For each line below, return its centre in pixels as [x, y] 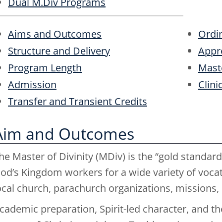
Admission [32, 84]
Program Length [45, 68]
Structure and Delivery [59, 51]
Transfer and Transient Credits [78, 101]
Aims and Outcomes [55, 34]
